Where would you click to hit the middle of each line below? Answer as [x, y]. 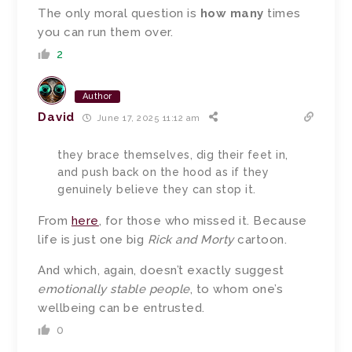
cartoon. [260, 240]
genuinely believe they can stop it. [157, 190]
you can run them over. [106, 33]
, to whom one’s [236, 290]
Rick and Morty [191, 240]
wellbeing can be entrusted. [121, 308]
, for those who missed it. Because [203, 221]
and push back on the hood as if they [163, 172]
